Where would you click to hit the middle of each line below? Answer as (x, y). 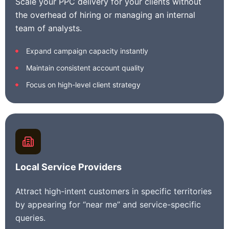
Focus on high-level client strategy (83, 85)
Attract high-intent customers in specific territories (113, 191)
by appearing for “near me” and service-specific (108, 204)
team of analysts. (49, 28)
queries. (30, 218)
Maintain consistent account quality (85, 68)
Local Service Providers (68, 167)
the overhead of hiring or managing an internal (105, 15)
